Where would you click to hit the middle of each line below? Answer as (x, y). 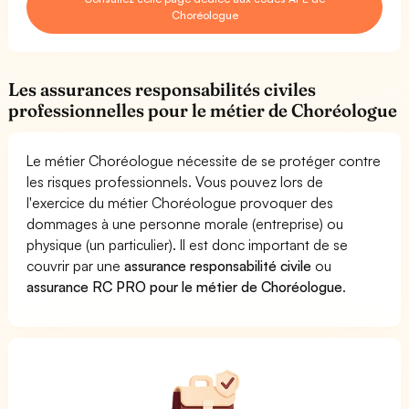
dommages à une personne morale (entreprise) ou (185, 223)
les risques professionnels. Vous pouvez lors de (175, 181)
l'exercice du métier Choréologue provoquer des (180, 202)
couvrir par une (76, 265)
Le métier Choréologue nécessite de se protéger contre (204, 160)
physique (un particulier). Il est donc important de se (188, 244)
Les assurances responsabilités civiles (163, 89)
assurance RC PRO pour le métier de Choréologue (185, 286)
